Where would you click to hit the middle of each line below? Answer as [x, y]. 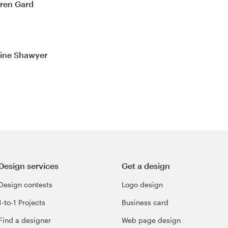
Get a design [146, 165]
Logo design [142, 184]
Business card [145, 202]
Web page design [151, 220]
